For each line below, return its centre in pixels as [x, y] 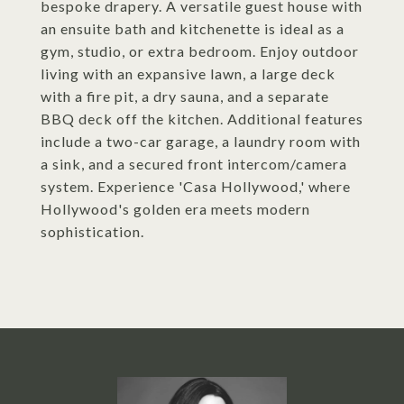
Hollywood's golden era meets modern [175, 209]
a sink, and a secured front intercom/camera [194, 164]
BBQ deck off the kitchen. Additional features [202, 119]
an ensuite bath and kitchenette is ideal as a [193, 28]
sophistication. [92, 231]
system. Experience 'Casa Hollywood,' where [196, 186]
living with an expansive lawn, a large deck [188, 73]
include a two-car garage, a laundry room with [201, 141]
